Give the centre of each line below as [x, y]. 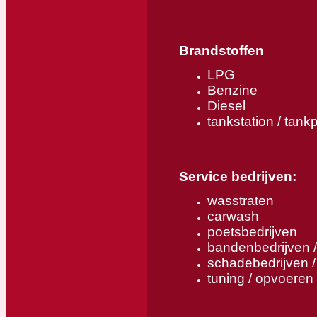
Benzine [232, 90]
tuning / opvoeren [260, 278]
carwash [233, 216]
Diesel [226, 105]
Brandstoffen [221, 50]
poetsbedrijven [252, 231]
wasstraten [241, 200]
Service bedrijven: [238, 176]
